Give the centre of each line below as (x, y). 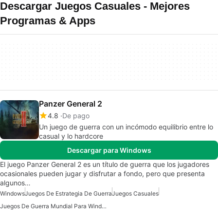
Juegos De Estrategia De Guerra (68, 193)
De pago (76, 116)
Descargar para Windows (109, 150)
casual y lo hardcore (71, 136)
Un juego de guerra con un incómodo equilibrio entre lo (126, 127)
